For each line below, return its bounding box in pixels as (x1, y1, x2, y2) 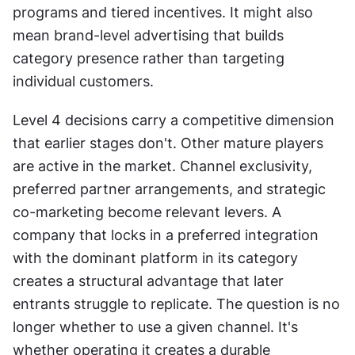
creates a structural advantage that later (13, 272, 284, 289)
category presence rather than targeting (13, 49, 284, 67)
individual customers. (13, 72, 154, 90)
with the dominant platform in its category (13, 249, 298, 266)
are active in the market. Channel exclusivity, (13, 157, 312, 174)
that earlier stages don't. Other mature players (13, 134, 323, 151)
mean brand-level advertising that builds (13, 26, 284, 44)
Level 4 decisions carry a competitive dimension (13, 111, 334, 128)
